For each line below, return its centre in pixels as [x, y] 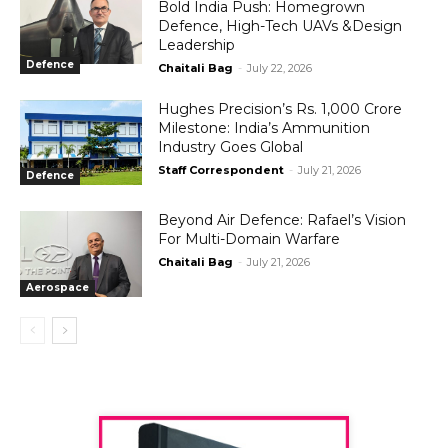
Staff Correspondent [221, 169]
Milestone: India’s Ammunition [264, 127]
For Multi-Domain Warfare [249, 239]
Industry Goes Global [231, 146]
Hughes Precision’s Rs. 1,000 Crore [280, 108]
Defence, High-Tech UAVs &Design [280, 25]
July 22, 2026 [280, 67]
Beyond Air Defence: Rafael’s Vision [282, 220]
